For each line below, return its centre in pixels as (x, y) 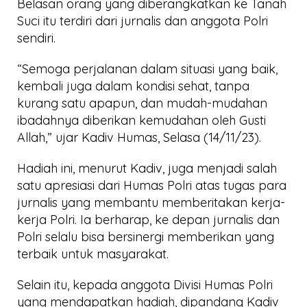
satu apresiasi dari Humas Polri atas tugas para (152, 185)
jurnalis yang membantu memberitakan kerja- (151, 202)
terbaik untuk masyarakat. (93, 254)
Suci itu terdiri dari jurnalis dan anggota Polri (143, 21)
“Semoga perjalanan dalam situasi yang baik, (147, 69)
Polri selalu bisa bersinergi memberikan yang (146, 237)
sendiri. (36, 38)
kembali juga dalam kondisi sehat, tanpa (133, 86)
